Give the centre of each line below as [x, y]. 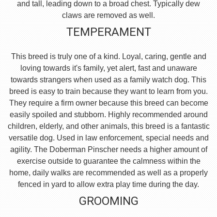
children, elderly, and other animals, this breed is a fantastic [108, 126]
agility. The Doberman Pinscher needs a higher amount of [108, 150]
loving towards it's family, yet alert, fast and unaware [108, 68]
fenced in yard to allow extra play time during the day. [108, 185]
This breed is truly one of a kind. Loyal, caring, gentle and [108, 57]
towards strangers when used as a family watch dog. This [108, 80]
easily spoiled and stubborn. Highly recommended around [108, 115]
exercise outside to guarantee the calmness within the [108, 161]
